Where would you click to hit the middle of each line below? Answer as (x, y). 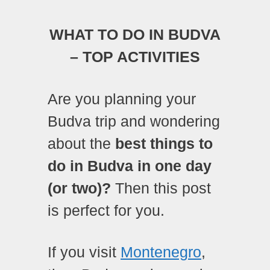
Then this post (161, 188)
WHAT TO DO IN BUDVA (135, 35)
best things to (164, 143)
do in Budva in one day (130, 165)
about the (81, 143)
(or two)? (79, 188)
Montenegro (161, 252)
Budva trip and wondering (134, 121)
